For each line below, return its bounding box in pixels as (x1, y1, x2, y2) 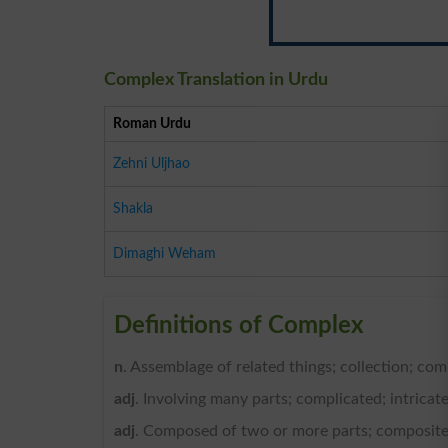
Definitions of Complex (114, 313, 364, 338)
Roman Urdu (113, 115, 191, 131)
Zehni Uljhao (113, 155, 190, 171)
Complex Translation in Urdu (104, 70, 328, 89)
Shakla (113, 200, 153, 216)
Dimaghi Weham (113, 245, 216, 261)
